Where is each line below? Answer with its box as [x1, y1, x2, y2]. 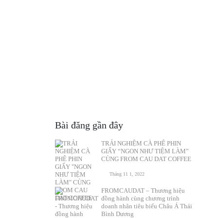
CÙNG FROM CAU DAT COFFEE [101, 155, 191, 163]
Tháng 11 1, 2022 [109, 171, 145, 177]
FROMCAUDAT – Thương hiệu [101, 187, 185, 194]
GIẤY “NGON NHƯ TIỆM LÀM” [101, 147, 189, 155]
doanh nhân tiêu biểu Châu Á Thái [101, 202, 192, 210]
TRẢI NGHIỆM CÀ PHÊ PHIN [101, 140, 181, 147]
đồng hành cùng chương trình [101, 195, 180, 202]
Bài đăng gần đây [54, 120, 123, 130]
